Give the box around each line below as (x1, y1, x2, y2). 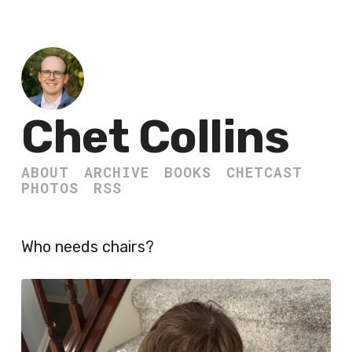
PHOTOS (21, 178, 79, 197)
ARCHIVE (84, 163, 149, 181)
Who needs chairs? (21, 237, 154, 256)
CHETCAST (226, 163, 302, 181)
